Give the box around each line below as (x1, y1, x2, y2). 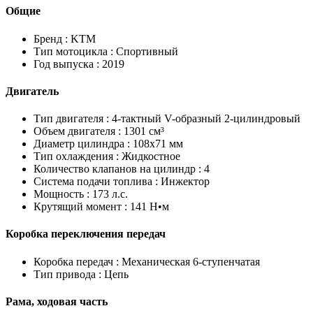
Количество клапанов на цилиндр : (34, 163, 201, 175)
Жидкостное (119, 150, 180, 163)
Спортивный (113, 45, 178, 57)
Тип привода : (34, 268, 101, 280)
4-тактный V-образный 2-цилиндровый (109, 112, 300, 125)
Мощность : (34, 188, 89, 201)
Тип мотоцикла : (34, 45, 113, 57)
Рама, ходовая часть (6, 295, 108, 307)
